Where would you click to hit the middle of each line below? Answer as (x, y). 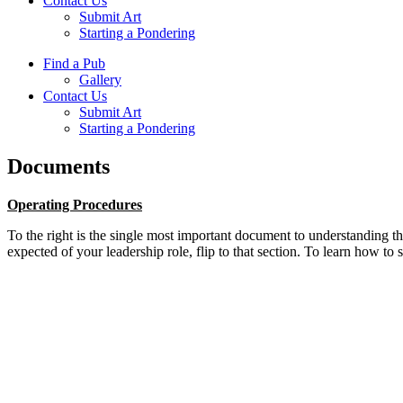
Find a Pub (74, 63)
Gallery (100, 80)
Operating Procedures (75, 204)
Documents (58, 166)
